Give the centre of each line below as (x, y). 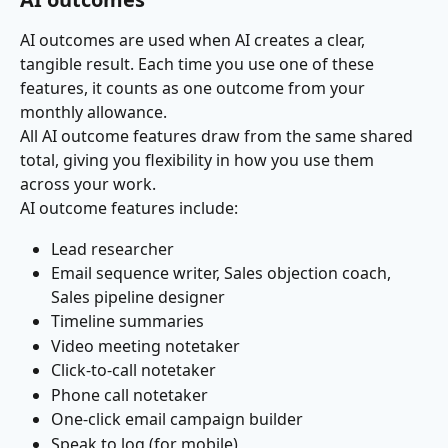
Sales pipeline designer (138, 297)
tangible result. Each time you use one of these (199, 64)
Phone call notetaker (129, 394)
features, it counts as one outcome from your (194, 88)
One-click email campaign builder (177, 419)
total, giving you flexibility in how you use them (199, 160)
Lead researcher (112, 248)
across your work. (88, 184)
